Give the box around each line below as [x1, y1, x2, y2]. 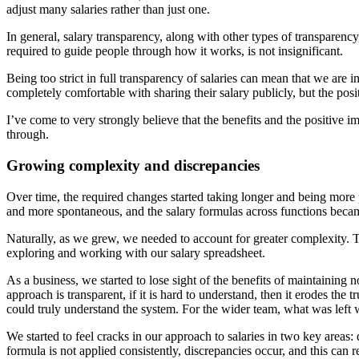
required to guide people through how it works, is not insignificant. [6, 44, 343, 58]
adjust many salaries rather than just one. [6, 2, 210, 17]
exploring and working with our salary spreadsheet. [6, 245, 265, 260]
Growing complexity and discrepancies [6, 157, 260, 175]
